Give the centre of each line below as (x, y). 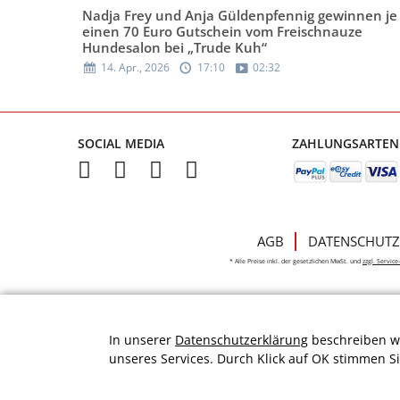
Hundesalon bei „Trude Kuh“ (175, 48)
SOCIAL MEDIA (121, 144)
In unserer (142, 340)
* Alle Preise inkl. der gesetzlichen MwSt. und (296, 261)
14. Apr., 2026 (135, 68)
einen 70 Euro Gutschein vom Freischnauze (222, 32)
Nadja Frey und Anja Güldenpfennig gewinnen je (240, 16)
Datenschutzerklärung (242, 340)
